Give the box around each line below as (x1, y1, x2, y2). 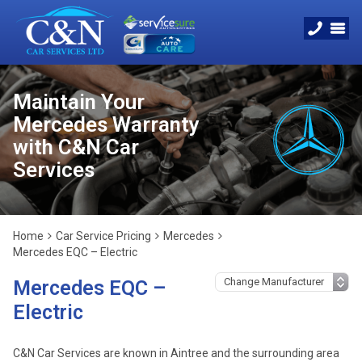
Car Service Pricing (56, 229, 151, 242)
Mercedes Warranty (13, 112, 200, 137)
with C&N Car (13, 135, 139, 159)
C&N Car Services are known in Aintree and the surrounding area (13, 347, 339, 360)
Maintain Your (13, 90, 145, 114)
